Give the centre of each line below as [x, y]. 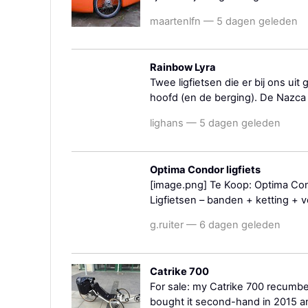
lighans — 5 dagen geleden [215, 123]
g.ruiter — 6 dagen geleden [215, 225]
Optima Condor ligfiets [205, 169]
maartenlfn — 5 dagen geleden [224, 21]
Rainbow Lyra [183, 68]
